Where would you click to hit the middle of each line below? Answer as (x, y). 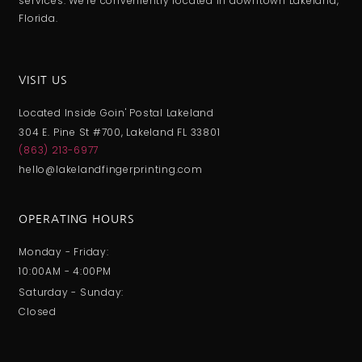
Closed (38, 311)
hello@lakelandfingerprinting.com (111, 169)
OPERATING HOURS (77, 219)
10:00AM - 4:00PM (65, 271)
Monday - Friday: (64, 251)
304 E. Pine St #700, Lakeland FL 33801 (120, 132)
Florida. (38, 19)
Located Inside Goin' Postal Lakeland (116, 112)
